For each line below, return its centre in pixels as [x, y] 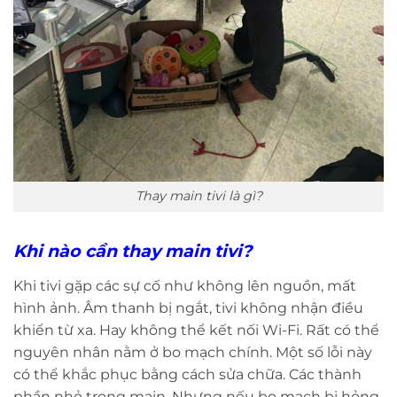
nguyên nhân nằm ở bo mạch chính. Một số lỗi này [193, 352]
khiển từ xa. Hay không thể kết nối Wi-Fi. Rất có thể [196, 330]
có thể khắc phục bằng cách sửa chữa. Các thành [187, 374]
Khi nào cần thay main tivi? [132, 251]
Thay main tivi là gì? [198, 196]
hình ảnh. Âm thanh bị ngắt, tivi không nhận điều [188, 308]
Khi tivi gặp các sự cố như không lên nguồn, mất [185, 286]
